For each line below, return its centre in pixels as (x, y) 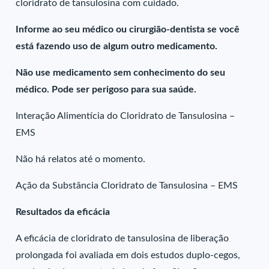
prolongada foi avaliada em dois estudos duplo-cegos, (128, 255)
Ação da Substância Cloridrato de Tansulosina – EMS (127, 186)
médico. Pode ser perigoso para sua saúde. (106, 89)
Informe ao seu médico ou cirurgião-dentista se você (128, 29)
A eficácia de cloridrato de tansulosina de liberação (122, 238)
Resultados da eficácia (63, 212)
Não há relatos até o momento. (81, 159)
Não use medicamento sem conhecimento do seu (121, 73)
